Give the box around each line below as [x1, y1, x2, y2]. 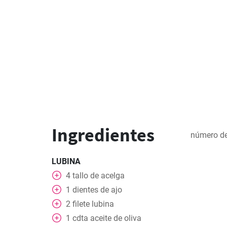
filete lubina [72, 199, 114, 209]
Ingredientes [52, 124, 155, 146]
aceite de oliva [90, 213, 141, 223]
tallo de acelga [72, 171, 125, 180]
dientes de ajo [72, 185, 122, 195]
